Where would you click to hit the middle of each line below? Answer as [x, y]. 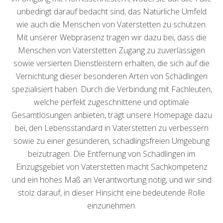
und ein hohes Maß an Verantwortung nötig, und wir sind [111, 180]
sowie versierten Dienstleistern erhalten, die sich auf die [111, 63]
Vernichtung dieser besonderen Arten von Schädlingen [111, 76]
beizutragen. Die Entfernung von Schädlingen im [111, 154]
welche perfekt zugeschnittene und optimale [111, 102]
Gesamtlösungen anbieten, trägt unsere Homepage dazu [111, 115]
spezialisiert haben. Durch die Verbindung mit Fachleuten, [111, 89]
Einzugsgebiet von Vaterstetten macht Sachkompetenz [111, 167]
